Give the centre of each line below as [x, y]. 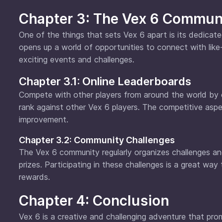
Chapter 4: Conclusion [94, 200]
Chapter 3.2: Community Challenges [97, 140]
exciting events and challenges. [77, 59]
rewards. [34, 177]
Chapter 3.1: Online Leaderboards [105, 81]
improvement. [44, 119]
